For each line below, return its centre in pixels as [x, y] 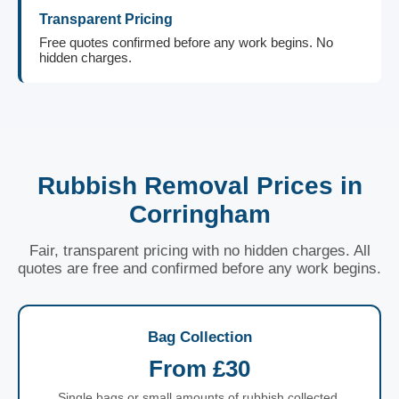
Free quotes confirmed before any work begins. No [186, 42]
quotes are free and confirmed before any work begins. [199, 269]
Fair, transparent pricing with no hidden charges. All [199, 251]
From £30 [199, 369]
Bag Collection [199, 337]
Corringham [199, 214]
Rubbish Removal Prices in [199, 186]
